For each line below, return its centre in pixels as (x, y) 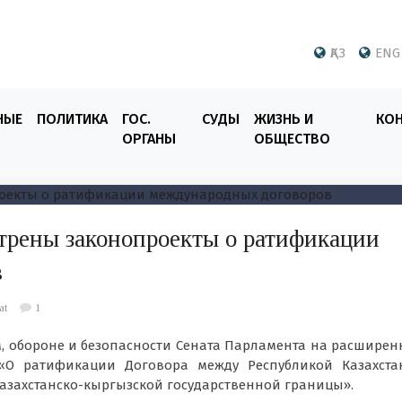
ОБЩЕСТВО (292, 139)
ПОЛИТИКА (72, 119)
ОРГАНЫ (149, 139)
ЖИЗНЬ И (283, 119)
